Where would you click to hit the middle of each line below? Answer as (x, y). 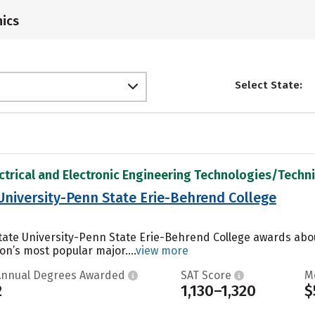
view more (162, 250)
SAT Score (207, 275)
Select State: (268, 85)
